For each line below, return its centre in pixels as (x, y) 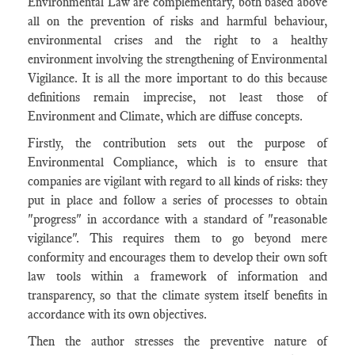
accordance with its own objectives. (117, 314)
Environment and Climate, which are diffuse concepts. (165, 116)
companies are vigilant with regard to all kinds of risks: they (177, 181)
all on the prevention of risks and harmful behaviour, (177, 21)
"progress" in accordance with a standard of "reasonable (177, 219)
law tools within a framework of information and (177, 276)
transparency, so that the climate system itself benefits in (177, 295)
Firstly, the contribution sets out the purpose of (177, 143)
